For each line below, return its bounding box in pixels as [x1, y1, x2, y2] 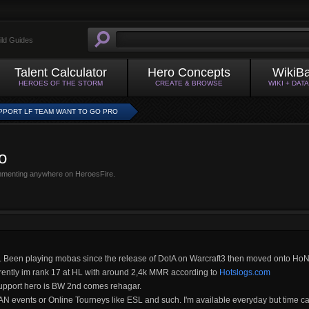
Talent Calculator [14, 66, 107, 79]
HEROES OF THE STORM [19, 79, 103, 87]
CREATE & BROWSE [155, 79, 223, 87]
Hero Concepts [148, 66, 230, 79]
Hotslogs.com [219, 268, 270, 277]
